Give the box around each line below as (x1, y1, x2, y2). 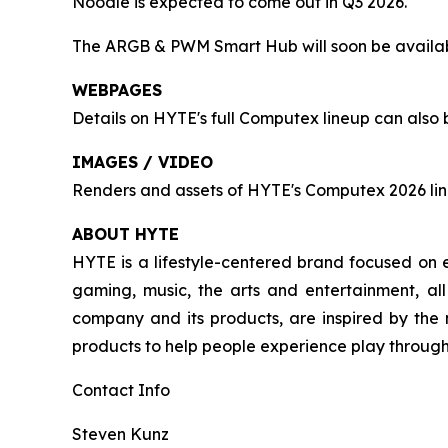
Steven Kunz (72, 424, 169, 445)
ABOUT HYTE (72, 224, 179, 245)
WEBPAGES (72, 80, 162, 101)
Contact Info (72, 380, 170, 401)
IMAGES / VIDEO (72, 152, 213, 173)
